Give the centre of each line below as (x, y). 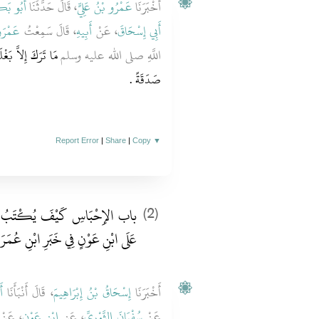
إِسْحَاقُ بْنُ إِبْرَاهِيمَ (92, 293)
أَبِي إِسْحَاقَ (139, 31)
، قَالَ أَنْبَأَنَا (28, 293)
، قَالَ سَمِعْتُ (48, 31)
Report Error (78, 140)
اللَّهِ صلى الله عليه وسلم (109, 56)
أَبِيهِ (84, 31)
